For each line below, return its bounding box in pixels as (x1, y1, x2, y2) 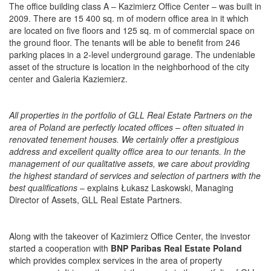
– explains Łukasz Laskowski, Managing (80, 181, 233, 194)
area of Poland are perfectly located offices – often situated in (9, 121, 244, 134)
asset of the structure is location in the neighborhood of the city (9, 60, 249, 73)
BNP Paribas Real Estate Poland (111, 242, 242, 255)
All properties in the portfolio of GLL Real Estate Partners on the (9, 109, 252, 122)
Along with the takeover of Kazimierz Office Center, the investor (9, 230, 250, 243)
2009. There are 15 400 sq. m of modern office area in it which (9, 12, 249, 25)
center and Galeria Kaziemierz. (9, 73, 135, 85)
